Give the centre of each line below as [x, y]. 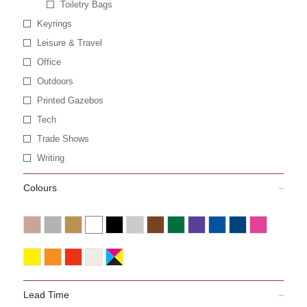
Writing [50, 158]
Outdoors [55, 81]
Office [49, 62]
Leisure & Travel [69, 43]
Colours [40, 188]
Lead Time [46, 295]
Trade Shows [63, 139]
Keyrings [54, 24]
